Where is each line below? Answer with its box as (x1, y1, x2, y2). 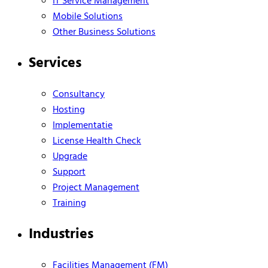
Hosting (53, 102, 85, 118)
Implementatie (53, 117, 112, 133)
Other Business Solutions (53, 25, 156, 41)
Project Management (53, 179, 139, 196)
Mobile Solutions (53, 9, 123, 25)
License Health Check (53, 133, 141, 149)
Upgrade (53, 148, 87, 165)
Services (29, 52, 81, 75)
